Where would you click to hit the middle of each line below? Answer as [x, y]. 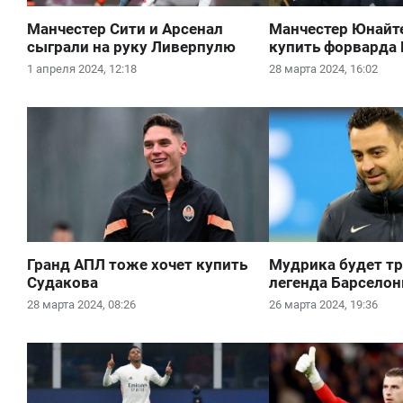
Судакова [63, 282]
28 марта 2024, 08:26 [81, 304]
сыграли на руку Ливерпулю [131, 47]
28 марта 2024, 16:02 [324, 69]
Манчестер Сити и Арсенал [125, 29]
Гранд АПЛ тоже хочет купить [137, 264]
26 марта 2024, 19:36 [324, 304]
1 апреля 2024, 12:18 [82, 69]
